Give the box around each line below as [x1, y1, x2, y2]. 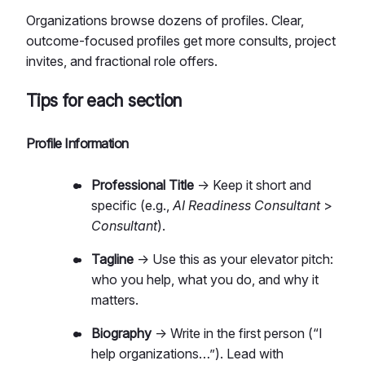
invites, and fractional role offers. [26, 52, 218, 69]
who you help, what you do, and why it [91, 271, 319, 288]
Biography [91, 325, 152, 342]
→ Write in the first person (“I [152, 325, 323, 342]
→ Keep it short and [194, 177, 311, 194]
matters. [91, 292, 139, 309]
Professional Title [91, 177, 194, 194]
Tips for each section [26, 90, 182, 111]
